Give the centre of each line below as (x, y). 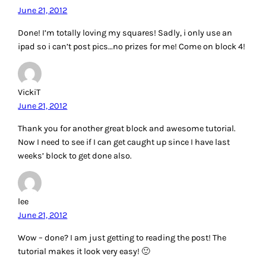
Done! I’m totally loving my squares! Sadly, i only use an (125, 33)
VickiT (29, 93)
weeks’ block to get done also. (75, 156)
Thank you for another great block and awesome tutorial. (127, 128)
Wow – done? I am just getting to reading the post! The (122, 237)
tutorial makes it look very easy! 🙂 (84, 251)
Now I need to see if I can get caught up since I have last (124, 142)
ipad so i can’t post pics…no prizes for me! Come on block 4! (132, 46)
